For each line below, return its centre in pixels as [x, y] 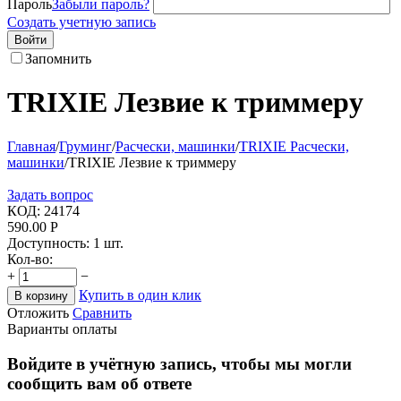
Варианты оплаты [62, 328]
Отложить [38, 312]
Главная [31, 146]
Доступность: [48, 243]
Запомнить [58, 59]
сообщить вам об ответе [99, 383]
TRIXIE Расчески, [294, 146]
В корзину [41, 295]
